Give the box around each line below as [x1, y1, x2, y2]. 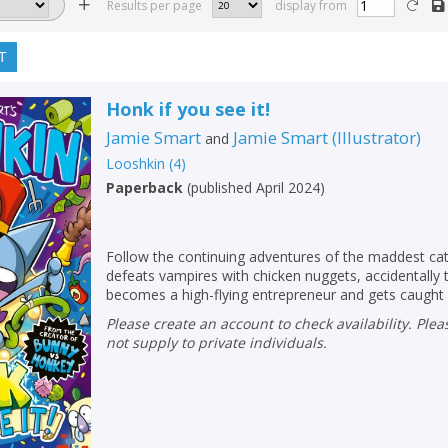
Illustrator [337, 125, 417, 149]
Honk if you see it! [106, 96, 271, 121]
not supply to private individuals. [106, 332, 328, 352]
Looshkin [106, 153, 166, 173]
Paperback [106, 177, 184, 197]
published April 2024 [191, 177, 321, 197]
